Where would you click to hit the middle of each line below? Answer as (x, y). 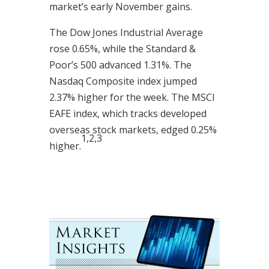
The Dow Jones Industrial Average (126, 32)
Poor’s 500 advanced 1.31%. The (120, 65)
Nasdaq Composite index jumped (123, 81)
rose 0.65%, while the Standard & (122, 49)
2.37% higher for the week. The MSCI (132, 97)
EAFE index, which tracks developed (128, 113)
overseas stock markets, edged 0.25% (133, 130)
